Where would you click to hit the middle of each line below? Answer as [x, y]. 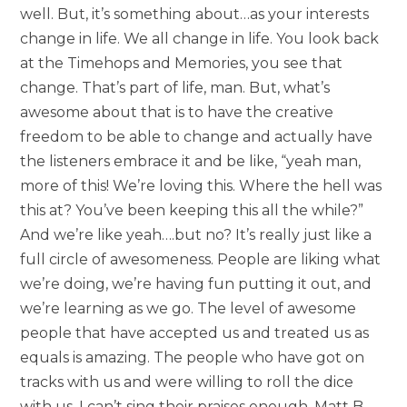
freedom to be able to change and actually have [197, 137]
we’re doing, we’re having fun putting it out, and [196, 284]
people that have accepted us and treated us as [195, 333]
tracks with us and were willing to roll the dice [187, 382]
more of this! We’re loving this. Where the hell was [201, 186]
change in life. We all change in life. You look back [200, 39]
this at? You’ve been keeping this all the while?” [192, 211]
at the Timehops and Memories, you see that [182, 64]
